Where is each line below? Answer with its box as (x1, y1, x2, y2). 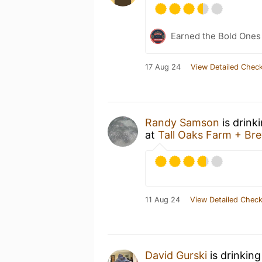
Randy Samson (145, 116, 219, 129)
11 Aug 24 (145, 195, 180, 204)
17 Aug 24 (145, 62, 181, 71)
